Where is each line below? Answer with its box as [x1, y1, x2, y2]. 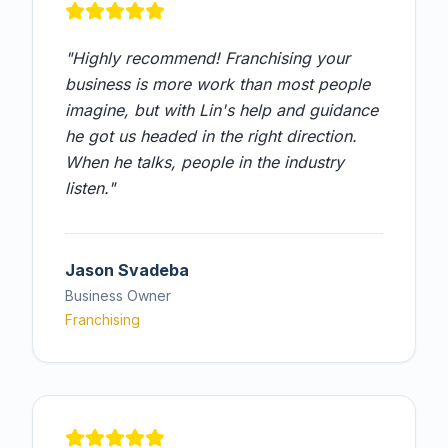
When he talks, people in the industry [65, 152, 344, 172]
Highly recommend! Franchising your [72, 48, 350, 68]
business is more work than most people [65, 74, 370, 94]
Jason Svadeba [65, 260, 189, 280]
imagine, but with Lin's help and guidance [65, 100, 378, 120]
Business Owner [65, 287, 171, 304]
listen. [65, 178, 108, 198]
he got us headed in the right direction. [65, 126, 357, 146]
